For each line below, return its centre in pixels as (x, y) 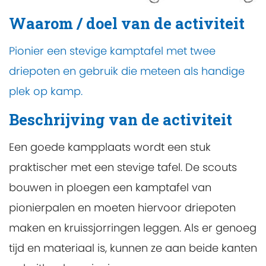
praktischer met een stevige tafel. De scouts (123, 167)
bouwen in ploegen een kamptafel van (110, 187)
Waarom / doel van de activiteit (127, 23)
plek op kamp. (46, 91)
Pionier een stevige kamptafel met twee (112, 51)
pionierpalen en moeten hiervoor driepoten (122, 207)
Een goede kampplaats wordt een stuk (110, 147)
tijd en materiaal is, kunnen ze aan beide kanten (133, 248)
